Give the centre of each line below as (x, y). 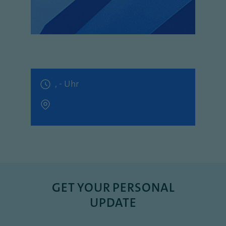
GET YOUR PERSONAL (113, 187)
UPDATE (113, 203)
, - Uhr (67, 84)
